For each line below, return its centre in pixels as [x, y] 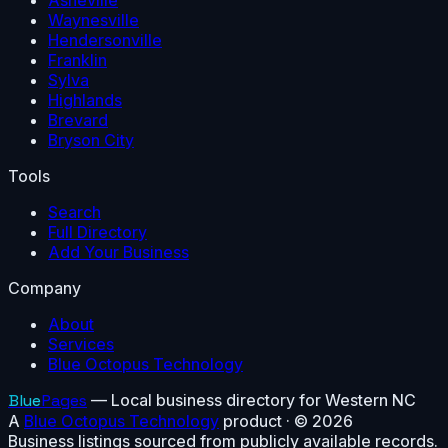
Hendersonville [105, 40]
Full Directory [97, 232]
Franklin [77, 60]
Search [74, 212]
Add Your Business [118, 252]
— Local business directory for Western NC [253, 400]
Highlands [85, 100]
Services [81, 344]
